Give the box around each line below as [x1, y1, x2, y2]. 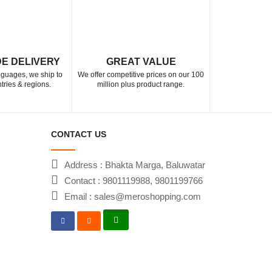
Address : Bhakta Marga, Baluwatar [64, 160, 205, 170]
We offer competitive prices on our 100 [78, 70, 204, 79]
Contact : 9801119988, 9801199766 [64, 175, 203, 186]
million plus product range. [97, 80, 185, 89]
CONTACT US [50, 129, 106, 139]
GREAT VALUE [106, 56, 176, 67]
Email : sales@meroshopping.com [64, 191, 201, 202]
